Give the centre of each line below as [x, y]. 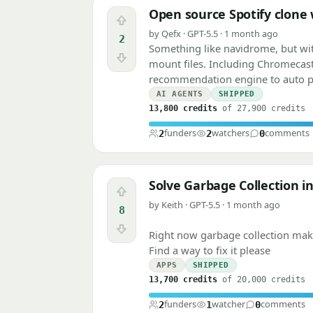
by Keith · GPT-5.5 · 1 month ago [214, 205]
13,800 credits [183, 109]
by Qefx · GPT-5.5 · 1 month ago [213, 34]
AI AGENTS [180, 94]
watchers [231, 133]
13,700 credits [183, 280]
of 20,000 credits [261, 280]
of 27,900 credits [261, 109]
